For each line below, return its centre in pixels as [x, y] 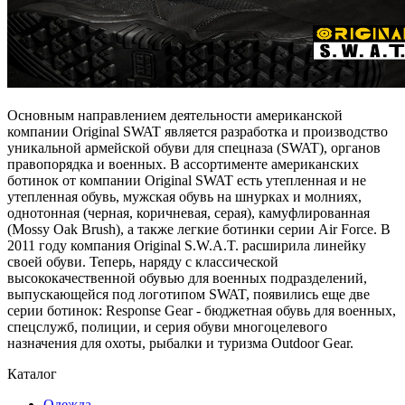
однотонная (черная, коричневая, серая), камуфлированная [188, 213]
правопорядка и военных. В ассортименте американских [183, 165]
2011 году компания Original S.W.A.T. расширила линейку [187, 246]
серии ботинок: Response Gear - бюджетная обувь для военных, [202, 311]
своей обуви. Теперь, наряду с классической [143, 262]
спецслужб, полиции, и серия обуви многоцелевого [167, 327]
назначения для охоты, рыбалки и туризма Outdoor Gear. [182, 344]
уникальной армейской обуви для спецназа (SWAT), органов [194, 148]
